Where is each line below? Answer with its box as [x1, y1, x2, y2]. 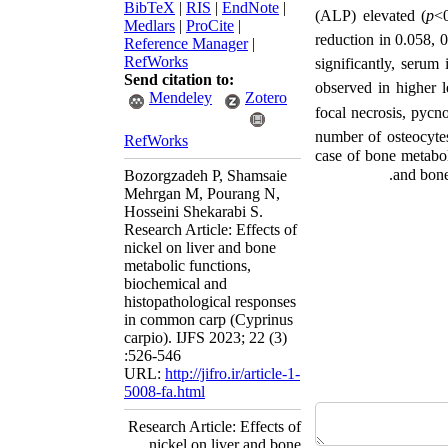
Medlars [124, 17, 175, 34]
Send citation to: [124, 71, 234, 88]
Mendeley [149, 89, 212, 106]
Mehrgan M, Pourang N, [124, 185, 280, 202]
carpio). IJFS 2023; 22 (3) [124, 329, 287, 346]
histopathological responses [124, 293, 296, 310]
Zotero [245, 89, 287, 106]
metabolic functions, [124, 257, 251, 274]
